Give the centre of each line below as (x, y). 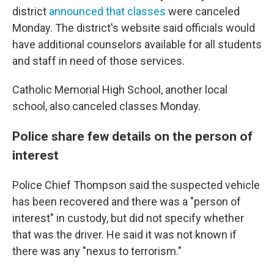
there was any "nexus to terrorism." (97, 251)
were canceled (203, 12)
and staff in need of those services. (98, 61)
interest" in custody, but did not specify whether (128, 218)
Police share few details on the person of (132, 136)
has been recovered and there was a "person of (127, 202)
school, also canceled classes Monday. (106, 106)
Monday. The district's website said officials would (134, 28)
